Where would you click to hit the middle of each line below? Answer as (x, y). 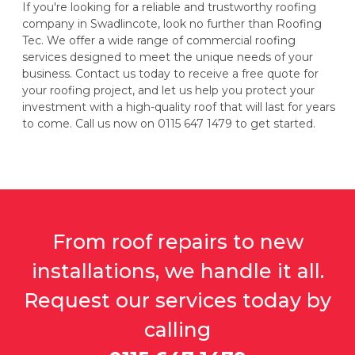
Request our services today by (177, 301)
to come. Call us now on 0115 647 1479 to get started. (169, 124)
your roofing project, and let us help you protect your (168, 91)
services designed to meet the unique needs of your (168, 57)
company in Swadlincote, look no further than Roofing (172, 24)
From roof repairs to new (177, 242)
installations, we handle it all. (177, 271)
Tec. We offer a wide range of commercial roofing (159, 41)
